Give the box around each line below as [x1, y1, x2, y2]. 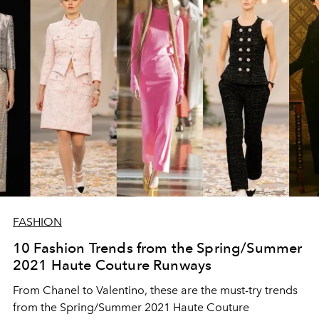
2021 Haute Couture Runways [13, 256, 212, 274]
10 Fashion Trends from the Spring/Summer [13, 239, 303, 257]
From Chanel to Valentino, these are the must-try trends [13, 283, 298, 298]
